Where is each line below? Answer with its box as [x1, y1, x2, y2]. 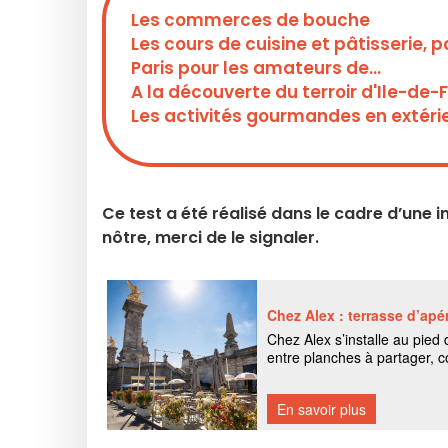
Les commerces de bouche [131, 8, 370, 32]
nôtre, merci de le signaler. [102, 226, 319, 249]
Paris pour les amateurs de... [131, 56, 381, 80]
